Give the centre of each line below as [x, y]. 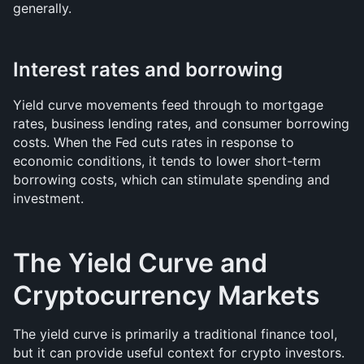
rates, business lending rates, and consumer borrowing [181, 123]
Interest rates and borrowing [148, 69]
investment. [48, 198]
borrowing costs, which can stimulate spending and [171, 180]
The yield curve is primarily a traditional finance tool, [175, 334]
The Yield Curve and [140, 263]
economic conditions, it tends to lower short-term [167, 161]
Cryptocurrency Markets [167, 295]
